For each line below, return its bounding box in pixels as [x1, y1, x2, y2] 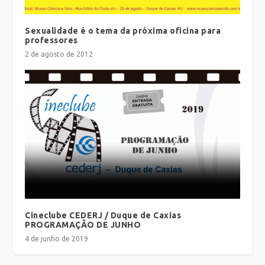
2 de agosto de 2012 [25, 50, 93, 59]
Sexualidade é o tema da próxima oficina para [25, 26, 221, 36]
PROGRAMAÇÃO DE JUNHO [25, 220, 141, 230]
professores [25, 35, 78, 46]
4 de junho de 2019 [25, 235, 89, 243]
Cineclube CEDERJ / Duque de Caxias [25, 211, 182, 221]
